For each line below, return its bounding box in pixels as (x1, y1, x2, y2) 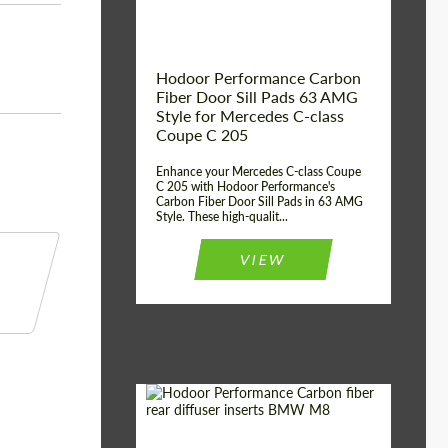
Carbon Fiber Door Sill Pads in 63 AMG (156, 194, 363, 209)
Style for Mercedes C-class (156, 106, 344, 125)
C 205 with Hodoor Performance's (156, 179, 335, 194)
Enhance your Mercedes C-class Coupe (156, 164, 361, 179)
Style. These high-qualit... (156, 209, 288, 224)
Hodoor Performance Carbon (156, 68, 361, 87)
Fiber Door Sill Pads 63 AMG (156, 87, 358, 106)
